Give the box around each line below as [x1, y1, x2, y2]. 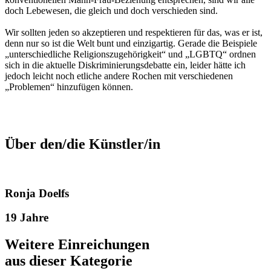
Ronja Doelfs [5, 186, 69, 200]
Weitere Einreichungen [5, 237, 149, 253]
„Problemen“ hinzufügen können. [5, 82, 133, 93]
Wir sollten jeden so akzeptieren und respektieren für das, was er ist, [5, 27, 263, 38]
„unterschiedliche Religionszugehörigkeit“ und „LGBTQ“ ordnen [5, 49, 256, 60]
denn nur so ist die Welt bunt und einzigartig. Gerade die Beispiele [5, 38, 257, 49]
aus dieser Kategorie [5, 253, 132, 269]
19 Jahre [5, 211, 48, 224]
